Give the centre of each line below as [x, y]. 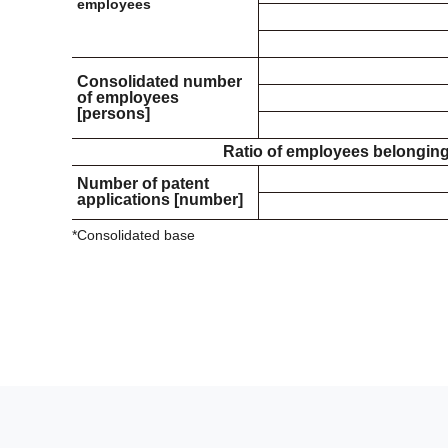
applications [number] [160, 199]
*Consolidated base [133, 235]
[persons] [113, 113]
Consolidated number [159, 81]
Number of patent [143, 183]
